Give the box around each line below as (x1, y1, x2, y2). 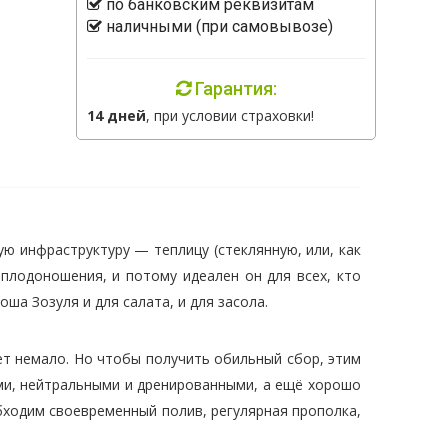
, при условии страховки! (146, 106, 314, 125)
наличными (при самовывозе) (102, 17, 333, 36)
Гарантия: (190, 78, 277, 99)
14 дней (87, 106, 146, 125)
